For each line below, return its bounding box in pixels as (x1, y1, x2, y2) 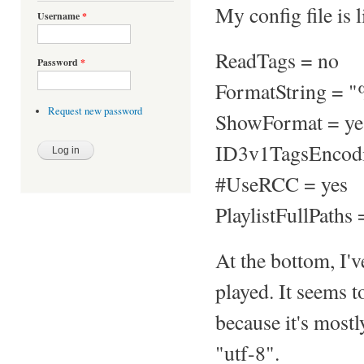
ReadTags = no (215, 45, 339, 74)
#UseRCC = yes (215, 169, 348, 197)
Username (37, 9, 82, 24)
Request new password (47, 104, 142, 119)
